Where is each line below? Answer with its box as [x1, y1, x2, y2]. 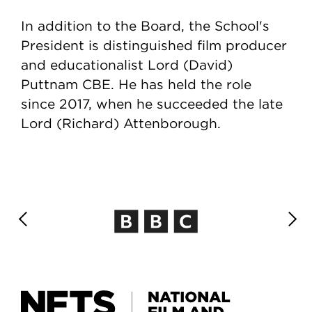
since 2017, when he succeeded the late [21, 96, 283, 111]
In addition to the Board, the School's [21, 18, 270, 33]
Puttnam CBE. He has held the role [21, 77, 251, 91]
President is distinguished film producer [21, 38, 287, 52]
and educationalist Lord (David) [21, 57, 233, 72]
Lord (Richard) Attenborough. [21, 116, 225, 130]
